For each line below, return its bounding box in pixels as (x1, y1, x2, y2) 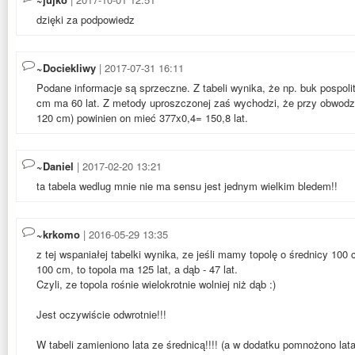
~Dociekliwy (36, 59, 96, 75)
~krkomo (36, 226, 80, 242)
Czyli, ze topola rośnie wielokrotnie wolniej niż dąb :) (36, 276, 276, 292)
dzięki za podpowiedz (36, 11, 135, 27)
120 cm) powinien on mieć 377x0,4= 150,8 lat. (36, 109, 248, 125)
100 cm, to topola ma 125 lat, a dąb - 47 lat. (36, 261, 238, 277)
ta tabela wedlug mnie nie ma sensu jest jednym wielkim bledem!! (36, 177, 338, 193)
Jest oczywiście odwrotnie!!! (36, 306, 166, 322)
